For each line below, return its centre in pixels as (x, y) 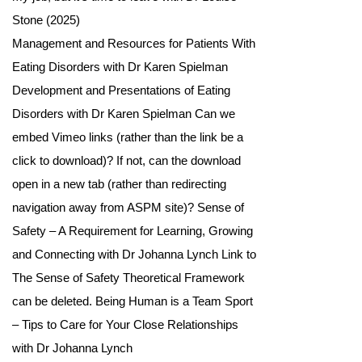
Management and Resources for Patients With (134, 43)
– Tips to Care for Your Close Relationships (125, 324)
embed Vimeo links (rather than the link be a (128, 137)
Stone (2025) (46, 19)
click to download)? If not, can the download (126, 160)
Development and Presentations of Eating (121, 90)
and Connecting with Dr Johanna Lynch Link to (134, 254)
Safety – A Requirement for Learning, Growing (133, 230)
